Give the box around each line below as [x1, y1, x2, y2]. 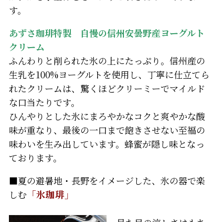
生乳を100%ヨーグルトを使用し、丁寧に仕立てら [8, 67, 210, 81]
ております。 [8, 151, 62, 164]
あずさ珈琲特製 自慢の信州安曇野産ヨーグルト [8, 26, 205, 39]
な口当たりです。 [8, 95, 80, 109]
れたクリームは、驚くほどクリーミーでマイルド [8, 81, 205, 95]
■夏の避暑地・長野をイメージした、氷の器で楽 [8, 173, 205, 187]
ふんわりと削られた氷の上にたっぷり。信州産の [8, 54, 205, 67]
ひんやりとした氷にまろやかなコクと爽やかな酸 [8, 109, 205, 122]
